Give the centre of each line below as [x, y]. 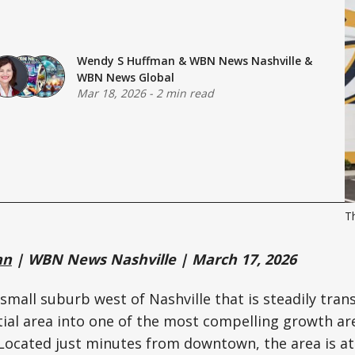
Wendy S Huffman [126, 61]
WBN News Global [126, 78]
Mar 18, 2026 [112, 94]
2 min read [185, 94]
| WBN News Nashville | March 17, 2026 [154, 259]
